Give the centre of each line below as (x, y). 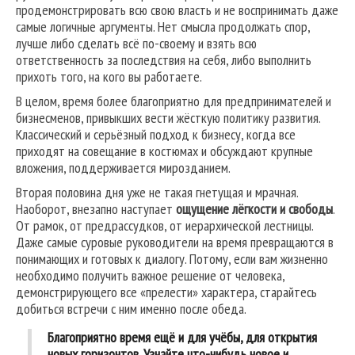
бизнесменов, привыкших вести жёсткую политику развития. (168, 118)
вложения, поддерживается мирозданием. (123, 168)
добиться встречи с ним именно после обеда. (131, 309)
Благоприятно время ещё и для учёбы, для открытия (182, 338)
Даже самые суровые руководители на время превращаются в (175, 242)
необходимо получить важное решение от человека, (150, 276)
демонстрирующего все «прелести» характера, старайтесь (166, 292)
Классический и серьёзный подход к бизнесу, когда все (156, 135)
